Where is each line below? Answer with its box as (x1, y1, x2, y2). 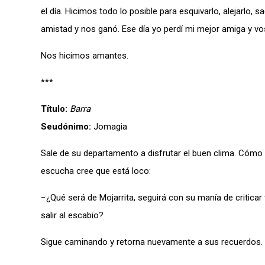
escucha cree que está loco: (41, 166, 151, 176)
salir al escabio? (41, 210, 104, 221)
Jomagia (91, 121, 127, 132)
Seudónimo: (41, 121, 91, 132)
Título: (41, 104, 67, 114)
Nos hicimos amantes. (41, 50, 128, 61)
